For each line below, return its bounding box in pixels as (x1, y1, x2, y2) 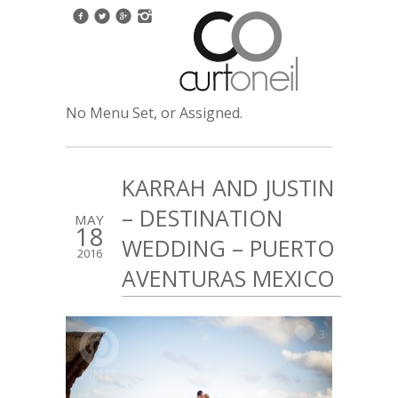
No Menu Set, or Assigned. (66, 103, 243, 123)
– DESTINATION (122, 203, 283, 233)
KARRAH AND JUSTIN (122, 172, 334, 203)
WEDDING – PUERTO (122, 233, 335, 263)
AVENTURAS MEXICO (122, 263, 335, 293)
